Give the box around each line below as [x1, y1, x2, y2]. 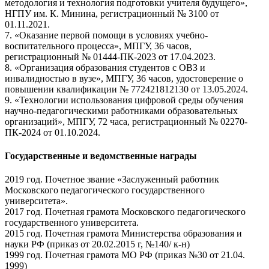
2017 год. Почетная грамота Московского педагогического [5, 207, 246, 217]
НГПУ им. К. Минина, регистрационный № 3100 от [5, 8, 219, 19]
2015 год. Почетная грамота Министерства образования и [5, 228, 242, 239]
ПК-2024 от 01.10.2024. [5, 127, 100, 138]
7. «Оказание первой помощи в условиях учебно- [5, 29, 208, 40]
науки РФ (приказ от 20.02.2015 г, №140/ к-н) [5, 239, 190, 250]
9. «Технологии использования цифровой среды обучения [5, 94, 243, 105]
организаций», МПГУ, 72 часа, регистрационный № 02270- [5, 116, 247, 127]
